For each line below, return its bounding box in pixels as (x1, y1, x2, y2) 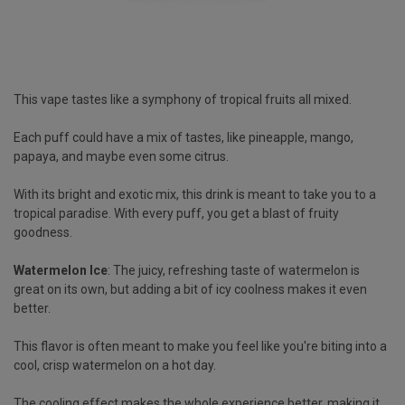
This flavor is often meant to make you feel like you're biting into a (14, 338, 387, 353)
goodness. (14, 224, 72, 240)
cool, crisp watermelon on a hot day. (14, 357, 216, 372)
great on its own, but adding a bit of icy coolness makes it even (14, 281, 367, 297)
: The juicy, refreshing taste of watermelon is (108, 262, 360, 278)
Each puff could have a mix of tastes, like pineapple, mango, (14, 129, 353, 145)
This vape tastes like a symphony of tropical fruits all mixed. (14, 91, 352, 107)
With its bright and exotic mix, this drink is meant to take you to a (14, 186, 376, 202)
